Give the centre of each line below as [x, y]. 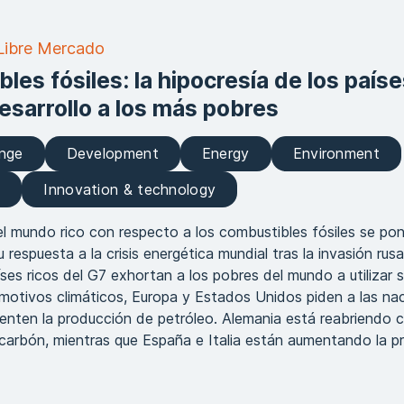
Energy [225, 153]
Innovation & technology [130, 189]
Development [112, 153]
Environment [336, 153]
